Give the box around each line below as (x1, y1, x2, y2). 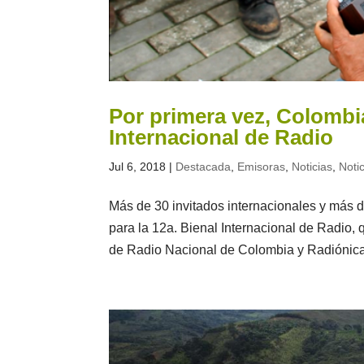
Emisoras (237, 159, 286, 173)
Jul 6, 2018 (109, 159, 167, 173)
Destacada (175, 159, 232, 173)
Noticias (292, 159, 333, 173)
